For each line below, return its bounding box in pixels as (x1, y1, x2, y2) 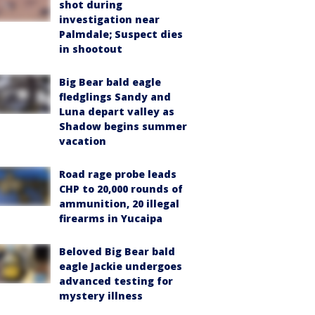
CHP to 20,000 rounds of (59, 182, 183, 195)
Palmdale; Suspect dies (59, 27, 183, 41)
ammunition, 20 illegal (59, 197, 179, 210)
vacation (59, 134, 106, 148)
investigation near (59, 13, 160, 26)
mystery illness (59, 289, 143, 302)
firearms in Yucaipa (59, 212, 162, 225)
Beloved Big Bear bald (59, 245, 175, 258)
